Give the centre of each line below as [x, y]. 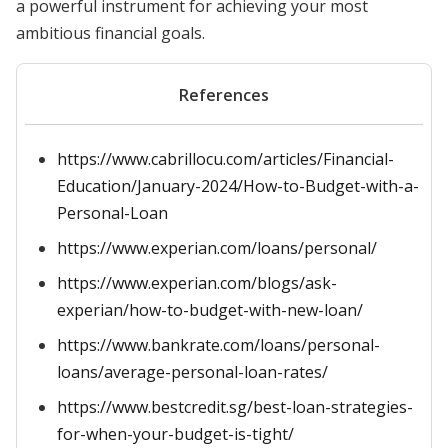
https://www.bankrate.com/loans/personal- [218, 345]
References [224, 95]
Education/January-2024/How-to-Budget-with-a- [238, 186]
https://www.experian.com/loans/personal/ [217, 248]
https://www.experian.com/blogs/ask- [197, 283]
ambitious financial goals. [110, 33]
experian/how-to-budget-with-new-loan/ [210, 310]
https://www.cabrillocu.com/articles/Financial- [225, 159]
